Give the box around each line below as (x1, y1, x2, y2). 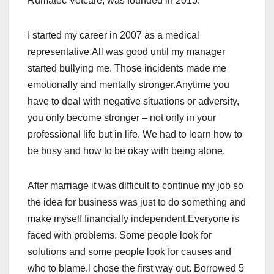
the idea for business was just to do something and (28, 197, 246, 208)
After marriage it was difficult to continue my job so (28, 180, 243, 191)
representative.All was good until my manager (28, 46, 225, 57)
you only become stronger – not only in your (28, 113, 216, 124)
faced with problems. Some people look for (28, 230, 212, 241)
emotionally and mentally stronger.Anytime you (28, 80, 229, 91)
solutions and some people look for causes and (28, 246, 231, 257)
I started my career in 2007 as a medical (28, 30, 199, 41)
